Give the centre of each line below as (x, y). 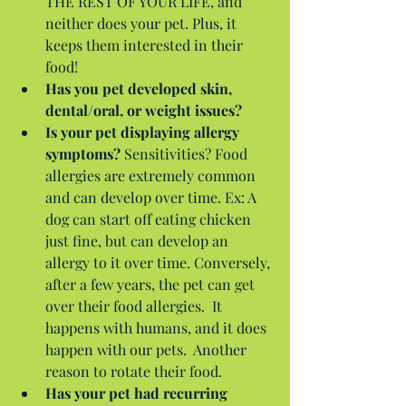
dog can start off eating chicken (150, 218)
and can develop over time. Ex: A (153, 197)
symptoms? (83, 153)
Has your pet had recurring (138, 392)
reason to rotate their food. (137, 371)
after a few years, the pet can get (152, 284)
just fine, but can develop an (139, 240)
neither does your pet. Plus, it (143, 23)
